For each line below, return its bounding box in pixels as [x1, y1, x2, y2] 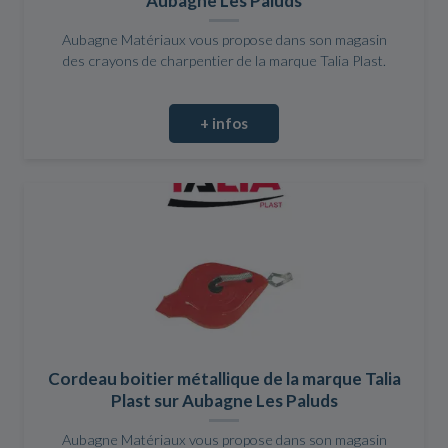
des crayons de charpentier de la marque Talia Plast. [62, 52, 386, 70]
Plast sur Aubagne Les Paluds [110, 389, 338, 411]
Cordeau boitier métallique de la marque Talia [47, 367, 401, 389]
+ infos [200, 113, 248, 132]
